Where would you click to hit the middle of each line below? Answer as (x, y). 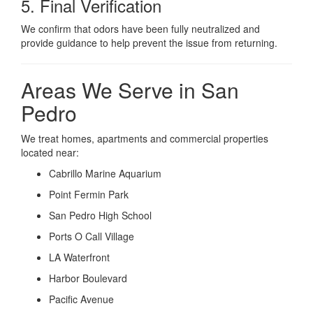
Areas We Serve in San (130, 89)
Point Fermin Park (89, 194)
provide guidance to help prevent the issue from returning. (149, 42)
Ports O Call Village (92, 236)
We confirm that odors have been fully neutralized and (140, 28)
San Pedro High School (100, 215)
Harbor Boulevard (88, 278)
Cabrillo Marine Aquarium (105, 173)
